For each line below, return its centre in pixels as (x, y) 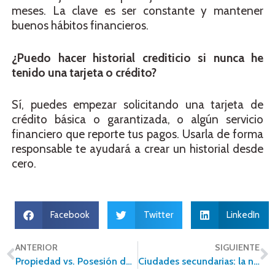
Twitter (158, 215)
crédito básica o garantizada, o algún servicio (137, 120)
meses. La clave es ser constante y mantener (137, 11)
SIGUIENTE (237, 247)
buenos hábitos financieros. (80, 26)
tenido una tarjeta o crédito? (84, 72)
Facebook (70, 215)
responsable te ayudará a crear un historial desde (137, 149)
